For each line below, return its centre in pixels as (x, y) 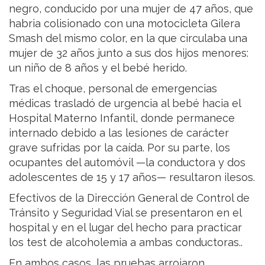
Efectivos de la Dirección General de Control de (129, 198)
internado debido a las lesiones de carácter (119, 132)
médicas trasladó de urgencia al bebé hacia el (125, 103)
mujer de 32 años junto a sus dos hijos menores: (129, 53)
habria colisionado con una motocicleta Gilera (125, 23)
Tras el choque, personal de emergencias (113, 88)
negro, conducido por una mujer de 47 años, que (131, 8)
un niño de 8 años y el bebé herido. (98, 67)
